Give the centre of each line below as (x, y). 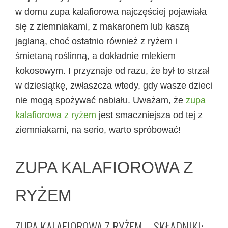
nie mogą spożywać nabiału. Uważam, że (101, 100)
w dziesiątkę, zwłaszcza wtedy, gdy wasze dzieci (114, 85)
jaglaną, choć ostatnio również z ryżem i (96, 41)
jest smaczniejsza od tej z (149, 115)
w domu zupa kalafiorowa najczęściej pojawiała (111, 11)
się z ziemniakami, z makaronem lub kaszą (102, 26)
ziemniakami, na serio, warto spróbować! (98, 130)
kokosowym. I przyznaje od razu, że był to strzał (112, 70)
